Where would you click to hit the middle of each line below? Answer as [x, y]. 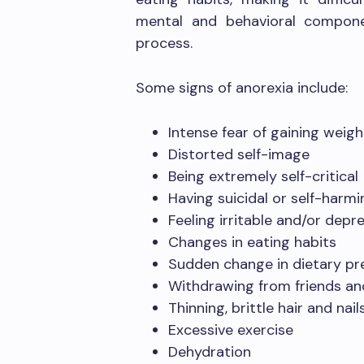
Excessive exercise [231, 330]
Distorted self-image [239, 154]
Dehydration [210, 352]
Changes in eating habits [252, 242]
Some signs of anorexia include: [244, 88]
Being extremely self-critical [263, 176]
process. [166, 43]
